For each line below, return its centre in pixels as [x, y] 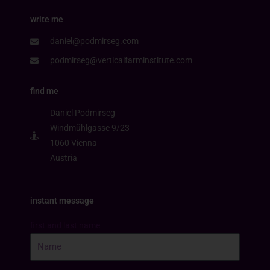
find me [44, 91]
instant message [62, 201]
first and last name [65, 225]
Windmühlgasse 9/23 [89, 128]
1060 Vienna [73, 143]
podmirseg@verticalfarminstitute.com [121, 60]
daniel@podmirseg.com [94, 41]
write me [47, 19]
